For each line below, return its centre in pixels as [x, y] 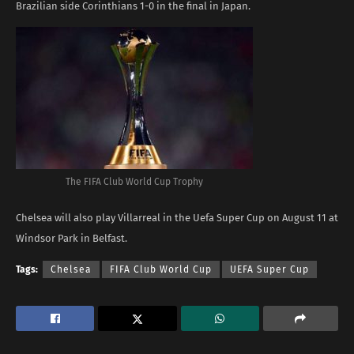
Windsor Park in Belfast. [72, 238]
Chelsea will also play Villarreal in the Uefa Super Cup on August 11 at [177, 217]
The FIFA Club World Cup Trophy [134, 181]
